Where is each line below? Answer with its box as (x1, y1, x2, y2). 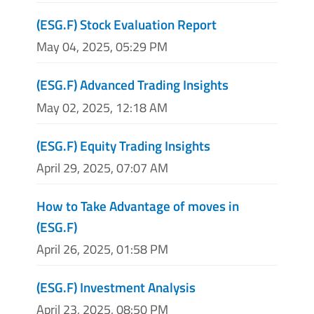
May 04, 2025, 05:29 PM (36, 37, 168, 57)
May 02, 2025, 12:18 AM (36, 97, 168, 117)
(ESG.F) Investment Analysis (36, 277, 196, 297)
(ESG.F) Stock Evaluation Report (36, 14, 217, 35)
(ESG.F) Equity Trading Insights (36, 135, 210, 156)
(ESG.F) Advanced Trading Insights (36, 74, 228, 95)
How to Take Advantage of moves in (36, 195, 239, 216)
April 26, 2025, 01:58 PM (36, 240, 168, 259)
